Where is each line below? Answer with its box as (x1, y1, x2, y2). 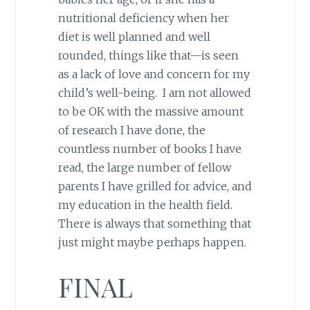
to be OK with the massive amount (57, 104, 244, 119)
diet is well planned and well (57, 30, 210, 44)
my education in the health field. (57, 198, 235, 212)
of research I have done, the (57, 123, 206, 138)
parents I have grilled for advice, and (57, 179, 252, 194)
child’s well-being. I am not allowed (57, 86, 251, 100)
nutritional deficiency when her (57, 11, 229, 26)
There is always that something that (57, 217, 251, 231)
